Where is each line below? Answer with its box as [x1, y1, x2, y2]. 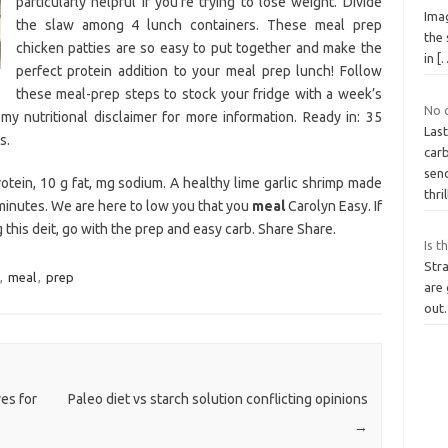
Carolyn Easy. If [284, 197, 382, 214]
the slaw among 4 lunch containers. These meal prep [15, 16, 382, 33]
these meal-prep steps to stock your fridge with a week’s [15, 85, 382, 102]
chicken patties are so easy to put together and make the [15, 39, 382, 56]
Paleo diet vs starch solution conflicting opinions [67, 391, 368, 408]
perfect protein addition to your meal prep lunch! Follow [15, 62, 382, 79]
